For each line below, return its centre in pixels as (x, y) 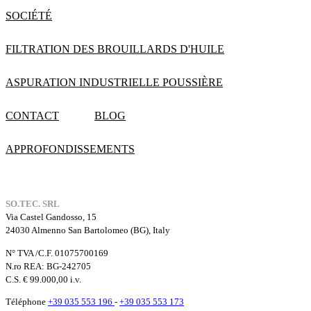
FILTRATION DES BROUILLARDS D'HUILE (115, 49)
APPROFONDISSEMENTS (70, 149)
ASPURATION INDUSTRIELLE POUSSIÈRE (114, 83)
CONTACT (32, 116)
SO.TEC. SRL (33, 204)
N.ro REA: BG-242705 (48, 266)
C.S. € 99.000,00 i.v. (43, 279)
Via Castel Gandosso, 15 (51, 217)
